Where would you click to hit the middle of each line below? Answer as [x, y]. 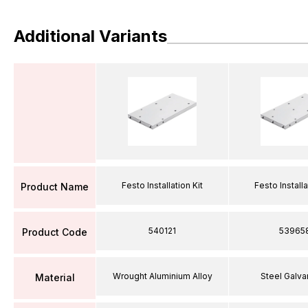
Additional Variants [90, 36]
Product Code [55, 232]
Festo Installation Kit [162, 185]
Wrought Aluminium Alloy [162, 276]
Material [55, 277]
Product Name [55, 187]
